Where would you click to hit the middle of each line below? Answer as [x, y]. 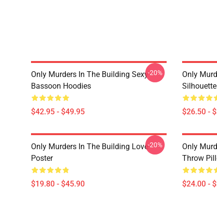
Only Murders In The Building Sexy [90, 74]
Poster [42, 158]
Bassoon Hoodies [61, 86]
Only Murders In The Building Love [90, 147]
